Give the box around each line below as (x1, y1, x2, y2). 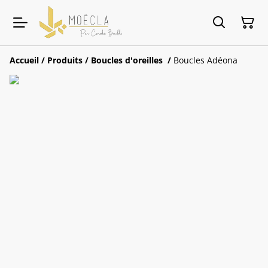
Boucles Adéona (173, 54, 237, 66)
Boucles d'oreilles (91, 54, 165, 66)
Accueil (10, 54, 39, 66)
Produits (47, 54, 83, 66)
